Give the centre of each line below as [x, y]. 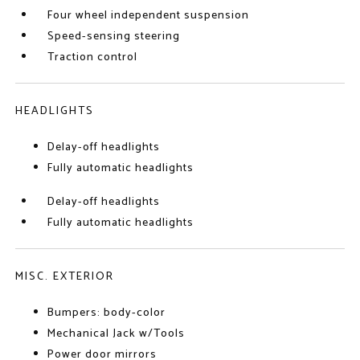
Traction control [93, 57]
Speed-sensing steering [114, 37]
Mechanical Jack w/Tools [117, 334]
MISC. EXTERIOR [65, 277]
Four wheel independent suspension [149, 16]
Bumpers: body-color [107, 313]
